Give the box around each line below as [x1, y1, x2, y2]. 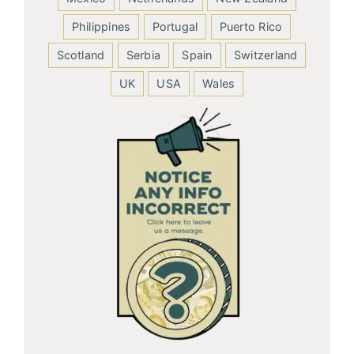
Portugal [152, 19, 198, 33]
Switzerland [233, 47, 298, 62]
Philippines [71, 19, 131, 33]
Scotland [56, 47, 105, 62]
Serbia [126, 47, 161, 62]
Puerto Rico [219, 19, 283, 33]
